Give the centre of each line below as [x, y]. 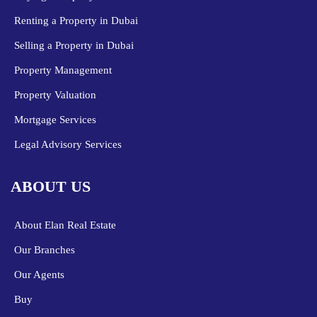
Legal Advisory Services [68, 145]
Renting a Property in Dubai [76, 21]
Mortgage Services [55, 120]
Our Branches [45, 250]
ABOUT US [51, 187]
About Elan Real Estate [65, 225]
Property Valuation [55, 95]
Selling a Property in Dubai [74, 46]
